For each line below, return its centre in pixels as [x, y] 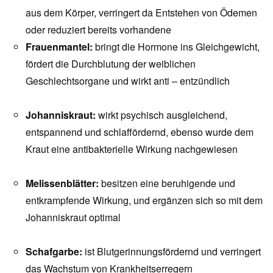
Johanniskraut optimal [73, 217]
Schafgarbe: [55, 251]
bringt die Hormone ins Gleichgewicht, [177, 47]
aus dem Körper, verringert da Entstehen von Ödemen [141, 12]
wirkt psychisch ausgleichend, [163, 115]
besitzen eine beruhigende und [168, 183]
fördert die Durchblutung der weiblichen [111, 64]
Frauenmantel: [60, 47]
